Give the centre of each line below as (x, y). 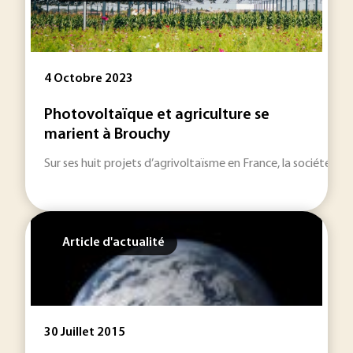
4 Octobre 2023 (89, 79)
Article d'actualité (113, 243)
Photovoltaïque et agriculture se (157, 115)
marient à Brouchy (107, 135)
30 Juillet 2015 (85, 333)
